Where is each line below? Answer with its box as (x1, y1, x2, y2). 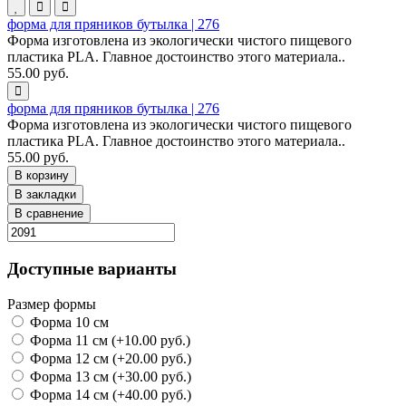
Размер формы (7, 295, 96, 312)
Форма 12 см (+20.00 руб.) (26, 350, 191, 366)
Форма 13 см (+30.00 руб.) (26, 368, 191, 384)
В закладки (14, 188, 76, 202)
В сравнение (14, 207, 83, 221)
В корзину (14, 169, 69, 183)
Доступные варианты (7, 259, 177, 279)
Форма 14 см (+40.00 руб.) (26, 386, 191, 402)
